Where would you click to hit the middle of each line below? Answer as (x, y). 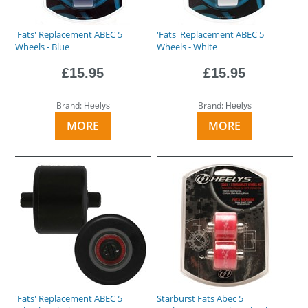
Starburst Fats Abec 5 (200, 298)
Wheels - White (187, 46)
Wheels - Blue (43, 46)
